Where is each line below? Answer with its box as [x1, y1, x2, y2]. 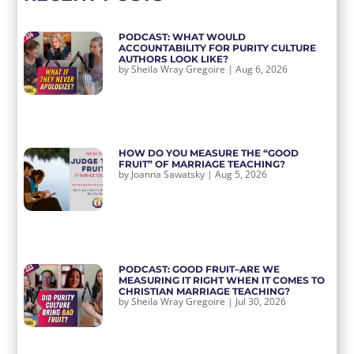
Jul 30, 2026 [235, 295, 287, 309]
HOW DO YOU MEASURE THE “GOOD [119, 147, 299, 160]
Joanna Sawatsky [131, 168, 205, 182]
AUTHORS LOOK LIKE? [119, 53, 229, 66]
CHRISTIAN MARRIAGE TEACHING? [119, 285, 291, 298]
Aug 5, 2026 [215, 168, 268, 182]
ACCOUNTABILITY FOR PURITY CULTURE [119, 42, 317, 55]
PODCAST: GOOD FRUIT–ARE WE [119, 263, 281, 276]
